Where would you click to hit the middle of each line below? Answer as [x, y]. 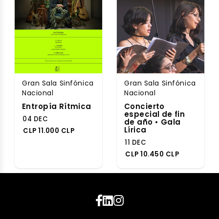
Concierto [144, 106]
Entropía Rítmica [57, 106]
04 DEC [35, 119]
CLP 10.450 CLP [152, 154]
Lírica [135, 130]
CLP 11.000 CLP [49, 131]
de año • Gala [153, 122]
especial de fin [155, 114]
